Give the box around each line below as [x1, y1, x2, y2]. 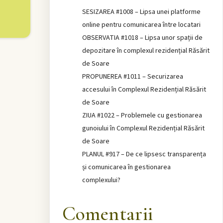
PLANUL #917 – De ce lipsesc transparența [82, 149, 206, 160]
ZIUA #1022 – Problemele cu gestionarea [82, 111, 202, 121]
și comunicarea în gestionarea [82, 162, 171, 173]
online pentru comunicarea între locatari [82, 20, 201, 30]
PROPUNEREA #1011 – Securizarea [82, 72, 183, 82]
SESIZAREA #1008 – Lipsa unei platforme [82, 7, 201, 17]
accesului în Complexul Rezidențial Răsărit [82, 85, 206, 95]
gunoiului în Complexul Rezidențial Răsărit [82, 123, 205, 134]
